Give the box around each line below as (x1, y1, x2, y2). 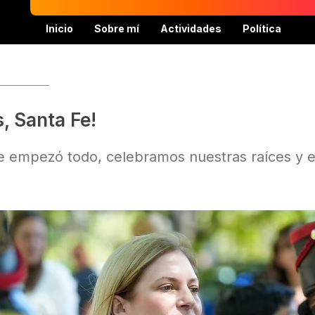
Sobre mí (94, 22, 139, 34)
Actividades (160, 22, 221, 34)
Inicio (46, 22, 73, 34)
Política (243, 22, 281, 34)
